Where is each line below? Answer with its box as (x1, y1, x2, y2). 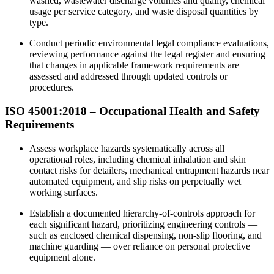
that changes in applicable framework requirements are (29, 60, 239, 71)
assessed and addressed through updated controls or (29, 71, 228, 82)
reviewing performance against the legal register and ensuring (29, 49, 265, 60)
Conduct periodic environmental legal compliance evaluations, (29, 38, 269, 49)
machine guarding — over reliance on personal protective (29, 240, 250, 251)
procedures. (29, 82, 74, 93)
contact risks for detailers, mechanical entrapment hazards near (29, 165, 269, 176)
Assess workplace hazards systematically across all (29, 143, 224, 154)
